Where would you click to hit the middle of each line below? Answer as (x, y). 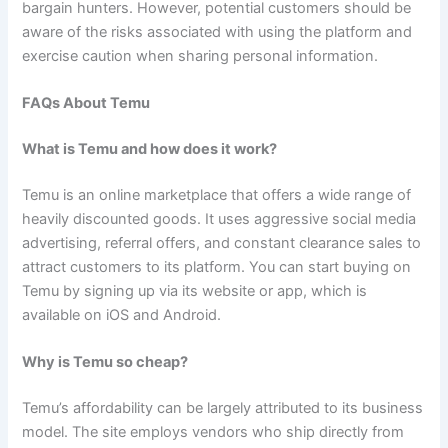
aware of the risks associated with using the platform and (217, 31)
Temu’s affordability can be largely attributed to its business (223, 408)
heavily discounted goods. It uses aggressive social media (219, 218)
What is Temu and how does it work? (150, 149)
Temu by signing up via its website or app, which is (195, 290)
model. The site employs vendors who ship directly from (213, 432)
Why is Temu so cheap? (105, 362)
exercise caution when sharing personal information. (200, 55)
